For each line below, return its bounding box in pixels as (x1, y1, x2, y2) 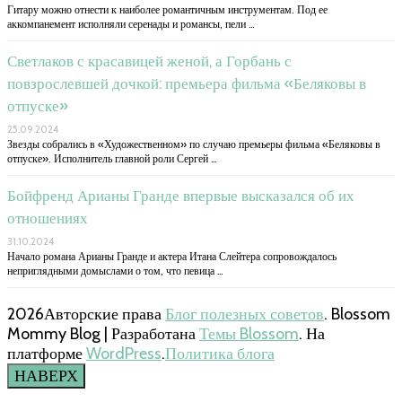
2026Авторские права (7, 303, 165, 324)
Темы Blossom (199, 323, 299, 344)
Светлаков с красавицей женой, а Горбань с (7, 51, 292, 70)
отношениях (7, 208, 88, 227)
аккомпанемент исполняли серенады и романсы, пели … (7, 16, 255, 31)
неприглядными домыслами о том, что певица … (7, 263, 223, 277)
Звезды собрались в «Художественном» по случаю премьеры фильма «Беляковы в (7, 136, 380, 151)
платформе (7, 343, 86, 363)
